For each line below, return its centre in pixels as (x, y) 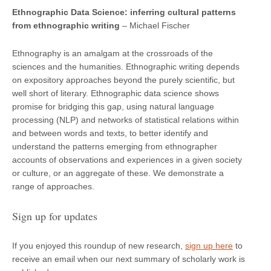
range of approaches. (53, 186)
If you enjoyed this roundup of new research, (99, 245)
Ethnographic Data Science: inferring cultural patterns (124, 12)
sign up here (209, 245)
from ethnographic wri (58, 25)
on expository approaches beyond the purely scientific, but (123, 80)
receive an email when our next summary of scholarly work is (129, 259)
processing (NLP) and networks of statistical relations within (126, 119)
